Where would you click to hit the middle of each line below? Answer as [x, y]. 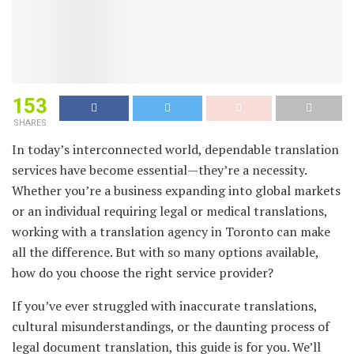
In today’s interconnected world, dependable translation [175, 149]
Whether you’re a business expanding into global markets [176, 190]
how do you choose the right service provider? [143, 272]
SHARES [30, 122]
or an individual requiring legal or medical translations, [169, 211]
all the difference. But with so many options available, [165, 252]
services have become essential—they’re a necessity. [159, 169]
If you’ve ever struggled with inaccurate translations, [164, 305]
